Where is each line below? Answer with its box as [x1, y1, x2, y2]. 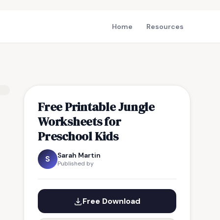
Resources [146, 22, 184, 31]
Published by [57, 160, 94, 167]
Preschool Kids [38, 128, 118, 144]
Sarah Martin [57, 151, 101, 160]
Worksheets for [38, 113, 121, 130]
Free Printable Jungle [38, 98, 155, 115]
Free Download [82, 196, 140, 206]
